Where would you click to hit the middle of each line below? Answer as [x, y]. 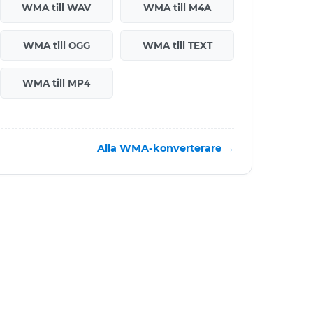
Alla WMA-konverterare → [166, 148]
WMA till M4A [177, 7]
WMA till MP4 [57, 83]
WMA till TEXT [177, 45]
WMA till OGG [56, 45]
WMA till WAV [57, 7]
